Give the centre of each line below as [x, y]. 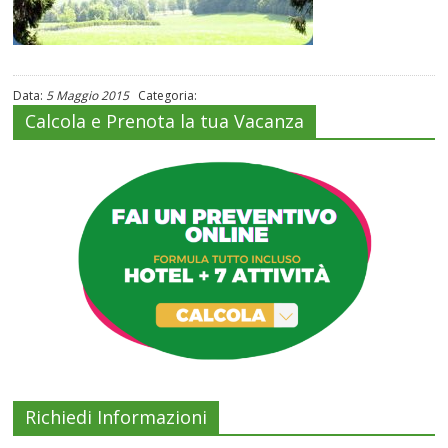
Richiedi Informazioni [116, 416]
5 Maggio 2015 [88, 95]
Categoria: [163, 95]
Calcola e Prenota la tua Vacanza [165, 121]
